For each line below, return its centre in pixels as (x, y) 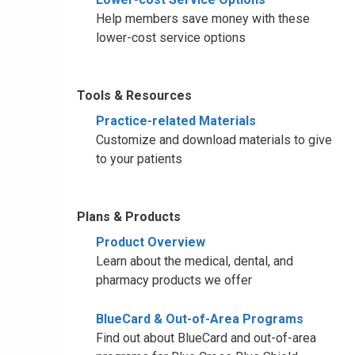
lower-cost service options (171, 38)
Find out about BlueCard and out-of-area (206, 338)
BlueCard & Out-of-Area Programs (200, 319)
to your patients (139, 159)
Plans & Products (129, 217)
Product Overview (151, 242)
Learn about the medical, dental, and (195, 261)
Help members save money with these (203, 19)
